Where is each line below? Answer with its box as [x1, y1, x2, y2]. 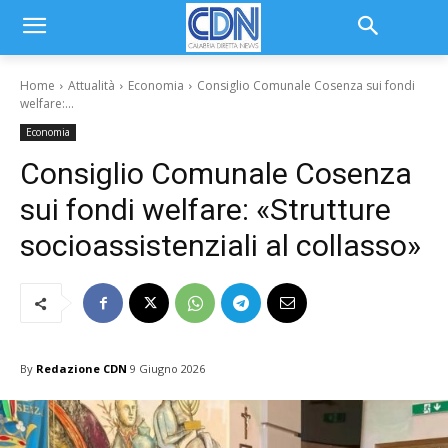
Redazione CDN [36, 360, 127, 376]
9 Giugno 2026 [130, 361, 205, 377]
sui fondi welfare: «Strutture [20, 192, 391, 227]
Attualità [68, 77, 115, 94]
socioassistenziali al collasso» [20, 228, 421, 263]
